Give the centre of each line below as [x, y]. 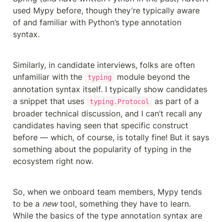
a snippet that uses [50, 101]
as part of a [175, 101]
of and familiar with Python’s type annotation [97, 22]
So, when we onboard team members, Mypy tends [107, 192]
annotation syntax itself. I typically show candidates [110, 89]
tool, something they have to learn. [124, 203]
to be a [28, 203]
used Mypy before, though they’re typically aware [106, 10]
